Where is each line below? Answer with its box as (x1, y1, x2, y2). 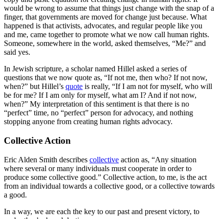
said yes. (4, 48, 30, 57)
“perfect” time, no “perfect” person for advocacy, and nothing (4, 109, 193, 117)
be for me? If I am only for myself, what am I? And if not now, (4, 91, 197, 100)
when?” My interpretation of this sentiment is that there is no (4, 100, 189, 109)
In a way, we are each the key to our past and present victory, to (4, 207, 199, 216)
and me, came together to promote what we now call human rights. (4, 30, 209, 39)
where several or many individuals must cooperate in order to (4, 164, 192, 173)
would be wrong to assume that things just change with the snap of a (4, 4, 214, 13)
